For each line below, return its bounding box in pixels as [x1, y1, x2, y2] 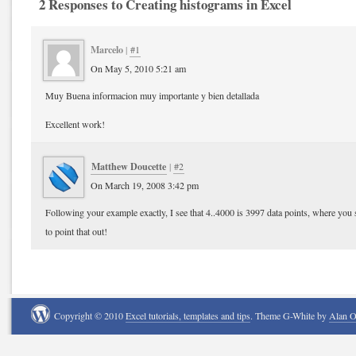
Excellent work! [45, 117, 105, 130]
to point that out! [45, 224, 107, 238]
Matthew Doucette [91, 158, 166, 173]
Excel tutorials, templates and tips [126, 308, 250, 322]
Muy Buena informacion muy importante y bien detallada [45, 88, 259, 102]
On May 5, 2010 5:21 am [91, 61, 186, 75]
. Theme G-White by [250, 308, 329, 322]
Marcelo [91, 41, 123, 56]
